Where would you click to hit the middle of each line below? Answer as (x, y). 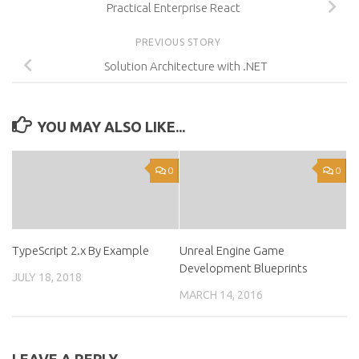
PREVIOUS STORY (179, 42)
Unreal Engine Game (232, 250)
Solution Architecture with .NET (186, 66)
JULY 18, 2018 (47, 277)
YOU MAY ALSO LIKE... (111, 126)
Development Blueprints (244, 268)
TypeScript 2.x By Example (81, 250)
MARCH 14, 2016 (221, 294)
